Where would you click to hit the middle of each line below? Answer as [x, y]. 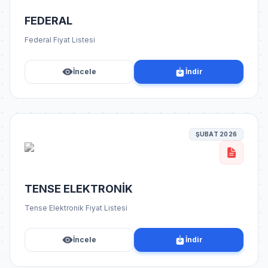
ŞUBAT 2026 [216, 134]
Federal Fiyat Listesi [60, 40]
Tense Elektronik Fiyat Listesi [76, 208]
